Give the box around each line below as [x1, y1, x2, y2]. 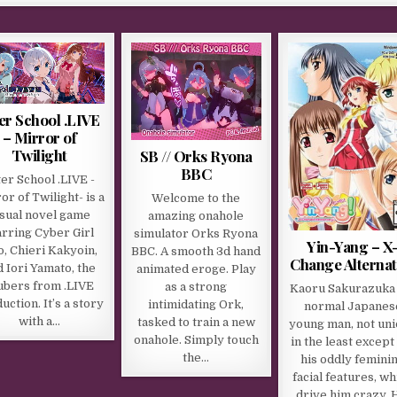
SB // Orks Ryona [139, 146, 253, 167]
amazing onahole [148, 209, 245, 223]
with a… [18, 314, 60, 328]
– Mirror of [2, 127, 77, 147]
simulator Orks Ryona [134, 227, 259, 241]
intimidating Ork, [148, 298, 245, 312]
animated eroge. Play [136, 262, 256, 276]
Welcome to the [152, 191, 241, 206]
